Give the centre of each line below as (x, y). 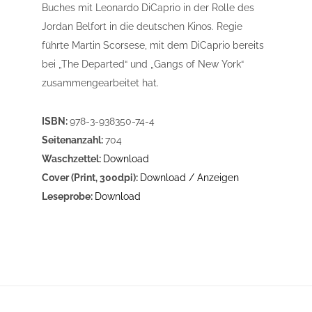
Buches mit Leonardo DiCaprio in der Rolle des (148, 8)
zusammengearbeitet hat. (100, 83)
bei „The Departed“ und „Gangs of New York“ (143, 64)
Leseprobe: (67, 197)
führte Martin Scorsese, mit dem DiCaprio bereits (153, 46)
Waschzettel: (71, 159)
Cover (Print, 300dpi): (90, 178)
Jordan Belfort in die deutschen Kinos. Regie (142, 27)
